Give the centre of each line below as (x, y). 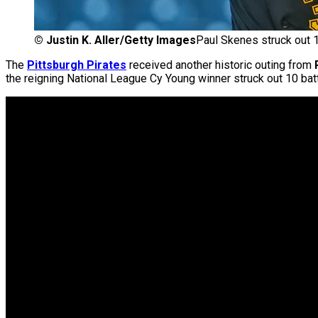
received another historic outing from (220, 65)
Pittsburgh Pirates (77, 65)
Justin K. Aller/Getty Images (121, 40)
